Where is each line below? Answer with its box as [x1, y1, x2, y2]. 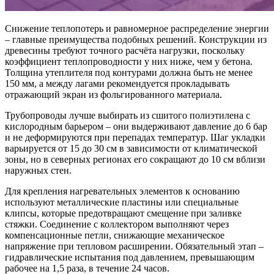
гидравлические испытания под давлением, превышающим [5, 251, 254, 262]
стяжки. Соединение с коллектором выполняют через [5, 218, 229, 229]
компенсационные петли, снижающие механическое [5, 229, 224, 240]
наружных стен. [5, 165, 72, 176]
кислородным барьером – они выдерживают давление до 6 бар [5, 120, 267, 131]
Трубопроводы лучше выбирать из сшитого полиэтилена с [5, 109, 250, 120]
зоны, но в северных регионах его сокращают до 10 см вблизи [5, 154, 265, 165]
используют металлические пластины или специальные [5, 196, 239, 207]
